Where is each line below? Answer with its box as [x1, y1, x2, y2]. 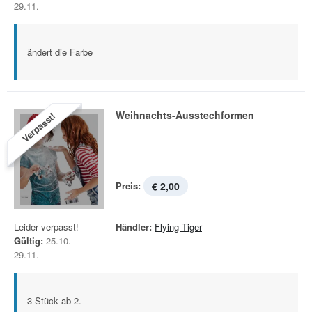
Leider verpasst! [14, 220, 79, 233]
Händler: [116, 220, 152, 233]
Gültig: [14, 234, 43, 247]
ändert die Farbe [27, 45, 93, 58]
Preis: [116, 179, 141, 192]
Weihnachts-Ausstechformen [116, 108, 254, 122]
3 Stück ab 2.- [27, 294, 84, 307]
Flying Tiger [155, 220, 202, 233]
